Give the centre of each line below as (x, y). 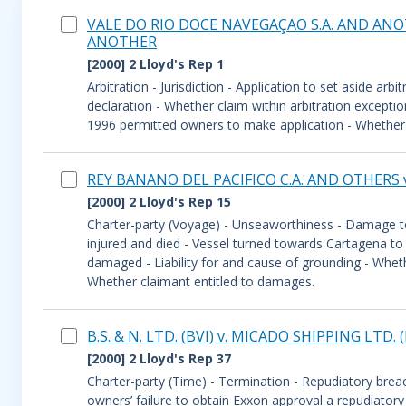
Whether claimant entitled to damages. (201, 281)
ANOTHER (122, 42)
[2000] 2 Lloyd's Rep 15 (159, 202)
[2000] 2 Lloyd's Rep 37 (159, 358)
